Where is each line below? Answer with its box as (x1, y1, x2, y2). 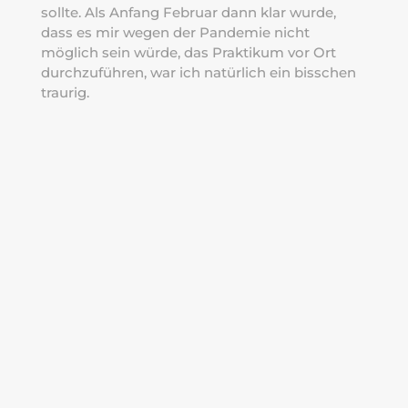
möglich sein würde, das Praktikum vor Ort (40, 44, 336, 62)
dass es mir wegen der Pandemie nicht (40, 24, 310, 42)
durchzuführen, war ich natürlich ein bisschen (40, 64, 356, 82)
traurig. (40, 84, 89, 102)
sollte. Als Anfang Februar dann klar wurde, (40, 4, 336, 22)
